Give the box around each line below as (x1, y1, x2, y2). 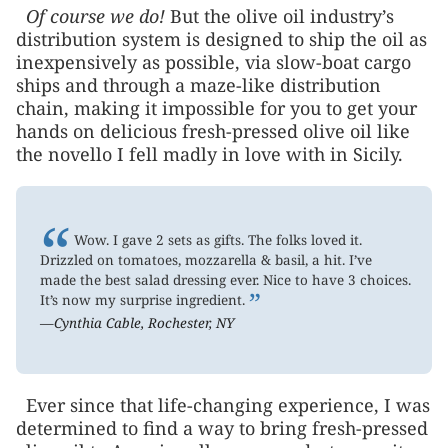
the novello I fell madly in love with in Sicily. (16, 141, 403, 166)
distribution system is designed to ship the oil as (16, 26, 427, 51)
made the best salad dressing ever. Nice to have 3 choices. (40, 270, 412, 289)
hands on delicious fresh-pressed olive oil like (16, 118, 410, 143)
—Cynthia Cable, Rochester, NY (40, 313, 235, 332)
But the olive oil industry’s (165, 3, 394, 28)
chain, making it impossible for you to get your (16, 95, 417, 120)
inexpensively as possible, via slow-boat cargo (16, 49, 411, 74)
